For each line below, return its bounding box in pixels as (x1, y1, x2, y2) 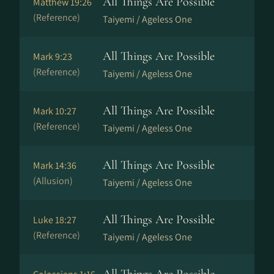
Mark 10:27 (33, 105, 76, 117)
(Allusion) (33, 174, 73, 187)
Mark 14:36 (33, 159, 76, 172)
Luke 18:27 (33, 213, 76, 226)
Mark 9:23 (33, 50, 72, 63)
